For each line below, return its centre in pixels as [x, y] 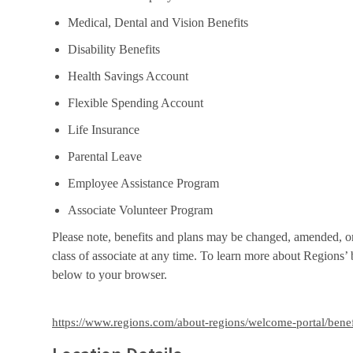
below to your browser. [110, 274]
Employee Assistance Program [143, 183]
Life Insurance [104, 129]
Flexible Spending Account [136, 102]
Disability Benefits [114, 49]
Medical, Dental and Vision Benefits [158, 22]
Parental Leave [105, 156]
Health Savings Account [128, 76]
